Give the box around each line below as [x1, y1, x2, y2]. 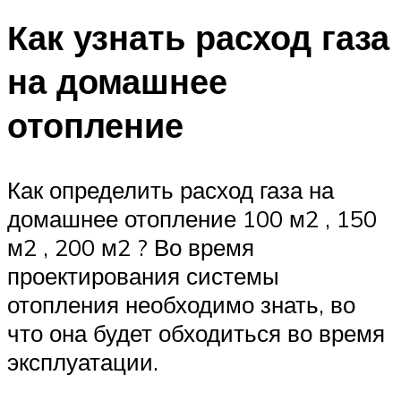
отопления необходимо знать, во [7, 289, 355, 319]
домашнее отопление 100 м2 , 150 [7, 203, 377, 233]
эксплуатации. [7, 346, 158, 376]
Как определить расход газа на [7, 175, 334, 204]
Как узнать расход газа [7, 14, 389, 59]
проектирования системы [7, 260, 279, 290]
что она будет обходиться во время [7, 318, 385, 347]
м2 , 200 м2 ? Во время [7, 232, 254, 261]
